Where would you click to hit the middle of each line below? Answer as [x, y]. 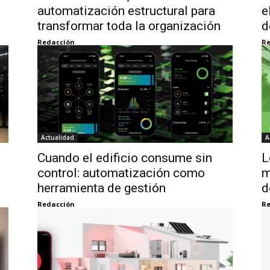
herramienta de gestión [102, 188]
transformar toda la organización [129, 26]
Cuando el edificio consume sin [125, 158]
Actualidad [58, 138]
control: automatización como [121, 173]
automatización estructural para [126, 11]
